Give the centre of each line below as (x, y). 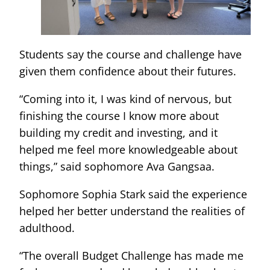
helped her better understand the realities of (132, 211)
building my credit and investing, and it (118, 132)
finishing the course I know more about (119, 115)
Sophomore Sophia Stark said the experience (133, 194)
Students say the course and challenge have (130, 54)
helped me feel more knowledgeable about (128, 149)
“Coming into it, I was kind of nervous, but (125, 99)
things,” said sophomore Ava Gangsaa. (117, 166)
